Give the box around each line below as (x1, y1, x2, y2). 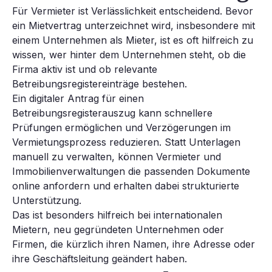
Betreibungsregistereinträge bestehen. (12, 78, 187, 90)
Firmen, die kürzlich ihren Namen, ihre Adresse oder (12, 238, 255, 251)
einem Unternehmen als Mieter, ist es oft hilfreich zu (12, 34, 253, 47)
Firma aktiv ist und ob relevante (12, 63, 157, 76)
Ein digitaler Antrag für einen (12, 92, 144, 105)
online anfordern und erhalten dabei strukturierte (12, 180, 239, 192)
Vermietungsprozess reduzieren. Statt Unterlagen (12, 136, 240, 149)
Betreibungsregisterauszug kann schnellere (12, 107, 212, 120)
